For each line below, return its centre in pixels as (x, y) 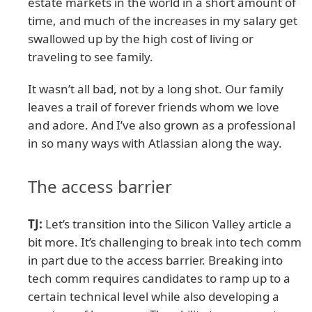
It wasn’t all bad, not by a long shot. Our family (156, 88)
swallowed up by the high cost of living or (141, 38)
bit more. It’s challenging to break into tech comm (165, 242)
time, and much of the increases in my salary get (163, 20)
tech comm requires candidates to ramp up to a (159, 278)
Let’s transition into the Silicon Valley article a (167, 224)
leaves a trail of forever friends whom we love (154, 107)
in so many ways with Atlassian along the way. (155, 143)
